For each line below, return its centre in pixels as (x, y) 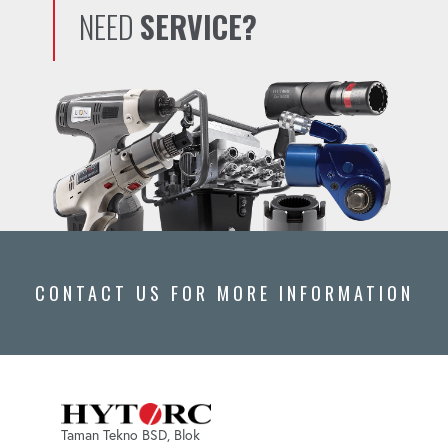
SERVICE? (198, 26)
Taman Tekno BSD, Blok (130, 435)
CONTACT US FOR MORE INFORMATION (224, 292)
